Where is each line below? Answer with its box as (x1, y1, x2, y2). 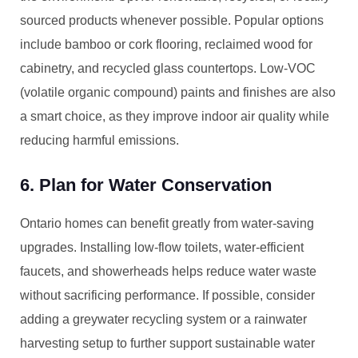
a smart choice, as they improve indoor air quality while (20, 109, 329, 123)
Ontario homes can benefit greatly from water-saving (20, 217, 314, 230)
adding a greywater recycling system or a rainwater (20, 312, 307, 326)
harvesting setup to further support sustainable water (20, 336, 315, 350)
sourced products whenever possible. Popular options (20, 14, 324, 27)
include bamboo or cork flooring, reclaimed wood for (20, 38, 312, 51)
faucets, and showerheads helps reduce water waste (20, 265, 316, 278)
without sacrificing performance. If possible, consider (20, 288, 315, 302)
